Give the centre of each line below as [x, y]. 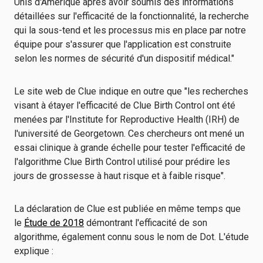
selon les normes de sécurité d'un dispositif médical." [125, 58]
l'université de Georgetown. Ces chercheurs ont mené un [129, 134]
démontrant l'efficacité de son [146, 223]
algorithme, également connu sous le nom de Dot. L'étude [131, 237]
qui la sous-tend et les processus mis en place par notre [130, 30]
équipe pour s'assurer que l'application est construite [123, 44]
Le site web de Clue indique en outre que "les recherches [131, 91]
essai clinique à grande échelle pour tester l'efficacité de [130, 148]
